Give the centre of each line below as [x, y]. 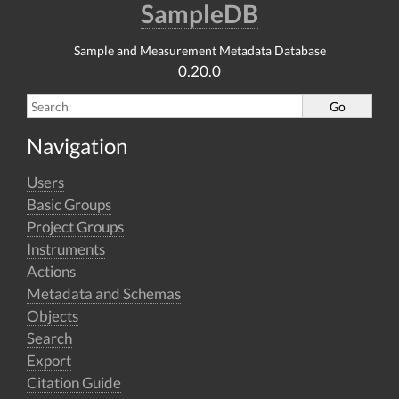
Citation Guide [74, 383]
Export [49, 360]
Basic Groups [69, 204]
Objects [53, 316]
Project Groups [75, 227]
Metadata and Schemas [104, 293]
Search [49, 338]
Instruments [66, 249]
